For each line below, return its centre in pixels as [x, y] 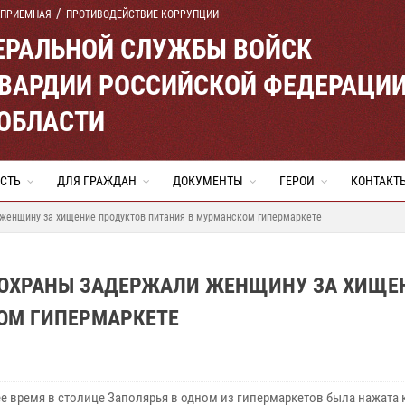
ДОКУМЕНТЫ [208, 181]
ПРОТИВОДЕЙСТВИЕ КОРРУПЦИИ [142, 14]
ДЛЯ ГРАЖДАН [97, 181]
